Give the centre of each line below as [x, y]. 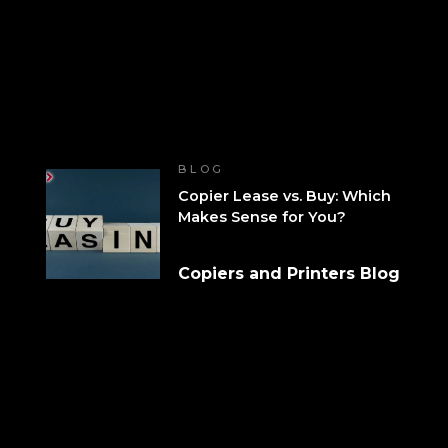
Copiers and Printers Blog [288, 274]
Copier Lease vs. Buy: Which [284, 196]
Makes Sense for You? [261, 217]
